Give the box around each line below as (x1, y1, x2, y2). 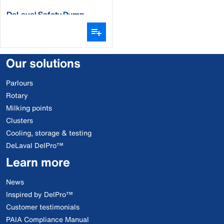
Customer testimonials (6, 201, 79, 212)
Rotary (6, 90, 28, 100)
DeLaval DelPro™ (6, 140, 63, 150)
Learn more (6, 153, 70, 171)
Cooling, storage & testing (6, 127, 91, 138)
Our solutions (6, 54, 80, 72)
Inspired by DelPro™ (6, 189, 73, 199)
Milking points (6, 102, 52, 113)
